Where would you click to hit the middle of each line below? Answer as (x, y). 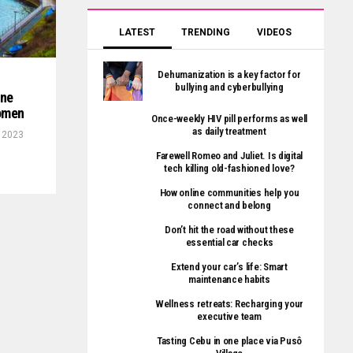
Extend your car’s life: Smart (229, 267)
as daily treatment (229, 131)
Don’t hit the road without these (229, 230)
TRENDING (205, 32)
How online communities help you (229, 193)
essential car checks (229, 242)
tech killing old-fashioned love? (229, 168)
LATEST (137, 32)
